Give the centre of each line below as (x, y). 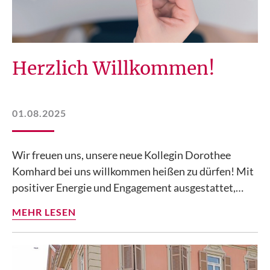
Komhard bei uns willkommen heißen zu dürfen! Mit (133, 171)
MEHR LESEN (44, 212)
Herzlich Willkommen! (114, 68)
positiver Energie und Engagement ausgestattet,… (128, 187)
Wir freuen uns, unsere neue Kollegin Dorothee (121, 155)
